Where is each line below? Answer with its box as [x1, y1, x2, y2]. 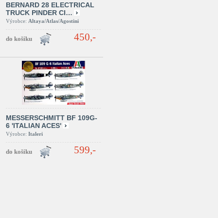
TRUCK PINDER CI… [6, 9, 73, 17]
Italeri [28, 131, 43, 137]
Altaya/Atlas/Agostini [28, 18, 79, 24]
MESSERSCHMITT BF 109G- [6, 114, 97, 122]
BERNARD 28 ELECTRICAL [6, 1, 94, 9]
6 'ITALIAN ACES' [6, 122, 61, 129]
